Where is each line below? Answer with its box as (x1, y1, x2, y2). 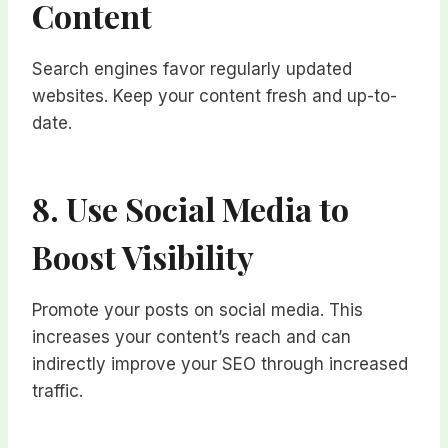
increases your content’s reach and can (32, 327, 351, 348)
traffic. (32, 381, 83, 402)
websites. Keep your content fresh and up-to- (32, 86, 397, 107)
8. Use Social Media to (32, 187, 349, 231)
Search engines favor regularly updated (32, 59, 352, 80)
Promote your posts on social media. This (32, 300, 363, 321)
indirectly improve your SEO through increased (32, 354, 408, 375)
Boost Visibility (32, 235, 254, 279)
